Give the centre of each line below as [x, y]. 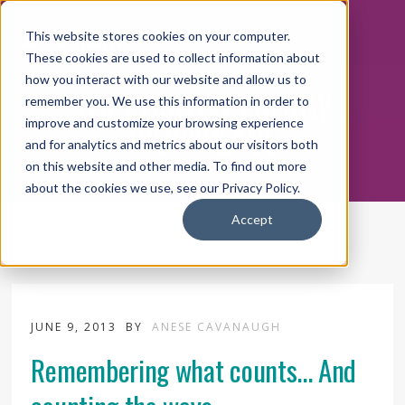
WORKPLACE [202, 139]
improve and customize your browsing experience [165, 122]
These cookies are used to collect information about [173, 57]
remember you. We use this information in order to [167, 101]
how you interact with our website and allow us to [166, 79]
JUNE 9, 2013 [76, 326]
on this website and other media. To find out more [166, 166]
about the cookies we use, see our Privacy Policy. [163, 188]
